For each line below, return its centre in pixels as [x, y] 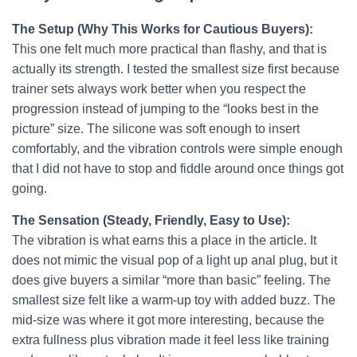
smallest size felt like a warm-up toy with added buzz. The [174, 300]
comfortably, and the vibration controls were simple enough [177, 149]
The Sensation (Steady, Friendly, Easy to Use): [151, 220]
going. [29, 188]
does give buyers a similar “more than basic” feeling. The [171, 280]
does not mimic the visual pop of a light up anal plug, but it [175, 260]
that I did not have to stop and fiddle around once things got [178, 169]
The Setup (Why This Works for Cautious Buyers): [163, 29]
